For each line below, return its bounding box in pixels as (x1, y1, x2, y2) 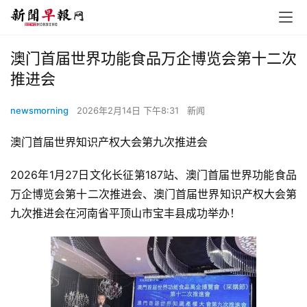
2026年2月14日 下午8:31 (77, 105, 182, 116)
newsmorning (10, 105, 69, 116)
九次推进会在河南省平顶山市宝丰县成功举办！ (10, 206, 241, 220)
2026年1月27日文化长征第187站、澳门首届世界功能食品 (10, 168, 297, 182)
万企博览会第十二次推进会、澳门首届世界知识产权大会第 (10, 187, 297, 201)
